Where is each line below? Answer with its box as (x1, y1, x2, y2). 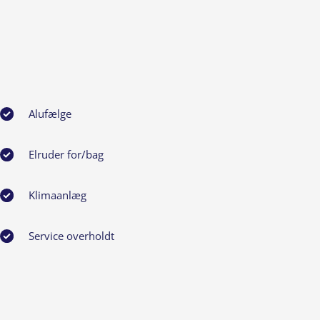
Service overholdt (28, 228, 114, 243)
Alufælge (28, 106, 71, 121)
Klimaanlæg (28, 187, 86, 202)
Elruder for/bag (28, 146, 104, 161)
